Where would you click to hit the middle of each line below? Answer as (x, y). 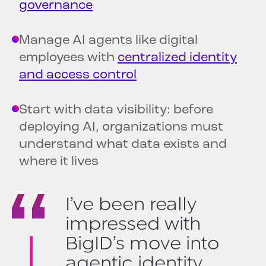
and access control (78, 75)
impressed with (133, 224)
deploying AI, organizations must (121, 128)
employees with (68, 58)
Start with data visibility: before (116, 110)
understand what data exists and (123, 145)
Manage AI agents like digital (108, 41)
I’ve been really (131, 204)
